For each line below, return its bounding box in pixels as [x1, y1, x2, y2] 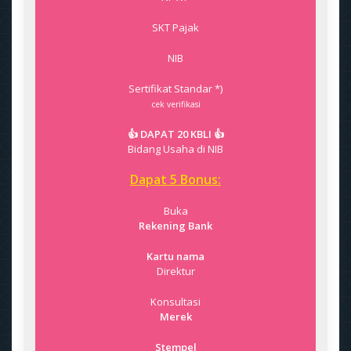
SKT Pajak [152, 20, 199, 34]
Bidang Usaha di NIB [128, 142, 223, 156]
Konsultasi [150, 295, 201, 309]
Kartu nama [147, 249, 204, 263]
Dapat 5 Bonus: [130, 171, 221, 188]
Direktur [156, 264, 195, 278]
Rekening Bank [139, 219, 212, 233]
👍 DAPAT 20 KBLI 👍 [127, 127, 224, 141]
